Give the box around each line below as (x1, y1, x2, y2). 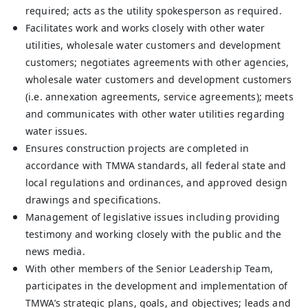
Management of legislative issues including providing (25, 210, 280, 223)
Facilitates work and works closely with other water (25, 21, 265, 34)
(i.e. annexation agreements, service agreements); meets (25, 90, 294, 103)
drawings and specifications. (25, 193, 162, 206)
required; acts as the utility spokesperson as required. (25, 4, 282, 17)
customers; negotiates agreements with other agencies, (25, 56, 289, 69)
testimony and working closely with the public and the (25, 228, 282, 241)
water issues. (25, 124, 88, 137)
